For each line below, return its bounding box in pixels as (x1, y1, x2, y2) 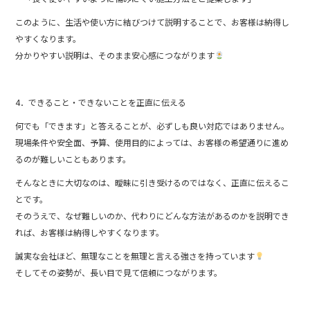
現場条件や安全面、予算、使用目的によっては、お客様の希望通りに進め (15, 136, 289, 148)
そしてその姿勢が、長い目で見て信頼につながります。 (15, 266, 223, 278)
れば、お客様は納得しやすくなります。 (15, 226, 165, 238)
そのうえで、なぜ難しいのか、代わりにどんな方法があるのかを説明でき (15, 209, 290, 221)
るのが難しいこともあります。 (15, 152, 131, 165)
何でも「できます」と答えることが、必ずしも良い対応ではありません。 (15, 119, 290, 131)
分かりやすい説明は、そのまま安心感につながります (15, 48, 215, 61)
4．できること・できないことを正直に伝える (15, 95, 187, 108)
